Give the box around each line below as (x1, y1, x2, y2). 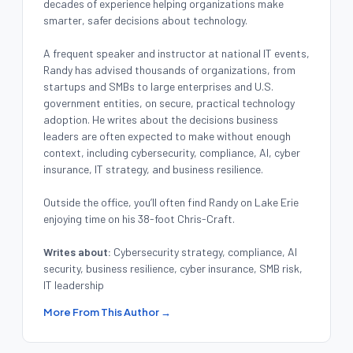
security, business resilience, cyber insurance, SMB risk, (43, 262, 303, 276)
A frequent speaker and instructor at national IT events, (43, 46, 310, 61)
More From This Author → (43, 306, 171, 319)
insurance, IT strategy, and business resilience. (43, 162, 263, 176)
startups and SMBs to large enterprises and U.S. (43, 80, 273, 94)
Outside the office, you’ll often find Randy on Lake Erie (43, 195, 299, 210)
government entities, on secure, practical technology (43, 96, 295, 110)
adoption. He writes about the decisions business (43, 113, 278, 127)
